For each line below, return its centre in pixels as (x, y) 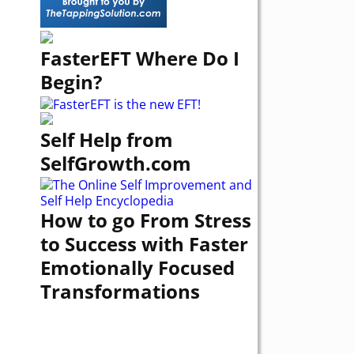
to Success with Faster (144, 244)
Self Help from (107, 139)
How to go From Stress (146, 220)
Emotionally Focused (137, 268)
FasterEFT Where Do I (140, 58)
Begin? (71, 82)
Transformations (120, 292)
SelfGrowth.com (116, 163)
